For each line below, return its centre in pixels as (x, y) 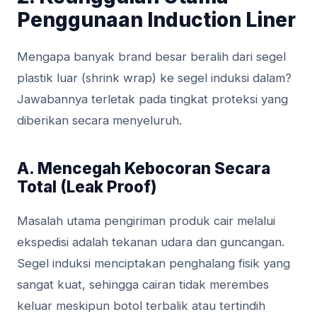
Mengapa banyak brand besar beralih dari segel (151, 57)
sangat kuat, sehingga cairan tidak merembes (143, 285)
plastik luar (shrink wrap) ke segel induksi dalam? (154, 78)
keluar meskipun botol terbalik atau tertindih (141, 306)
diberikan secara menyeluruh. (99, 121)
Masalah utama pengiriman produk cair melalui (146, 221)
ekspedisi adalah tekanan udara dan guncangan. (151, 242)
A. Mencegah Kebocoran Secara (144, 168)
